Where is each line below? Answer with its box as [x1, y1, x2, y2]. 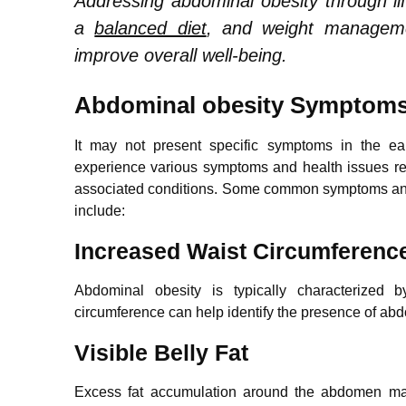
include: [74, 202, 125, 218]
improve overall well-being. [74, 44, 287, 65]
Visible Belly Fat [74, 339, 248, 365]
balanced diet [94, 17, 207, 38]
